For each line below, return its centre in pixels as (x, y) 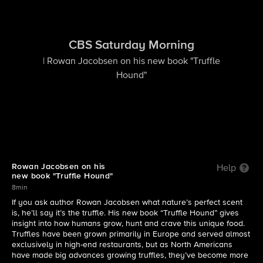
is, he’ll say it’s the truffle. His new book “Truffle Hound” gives (125, 213)
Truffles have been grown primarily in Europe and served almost (131, 234)
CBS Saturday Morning (131, 45)
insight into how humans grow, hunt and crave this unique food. (128, 224)
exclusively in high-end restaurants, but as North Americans (122, 245)
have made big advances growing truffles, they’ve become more (130, 255)
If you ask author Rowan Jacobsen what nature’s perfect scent (127, 203)
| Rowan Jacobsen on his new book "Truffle (131, 61)
